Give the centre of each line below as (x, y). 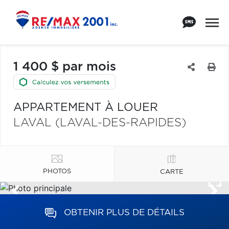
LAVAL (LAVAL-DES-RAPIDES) (100, 123)
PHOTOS (57, 171)
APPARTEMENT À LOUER (86, 107)
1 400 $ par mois (65, 67)
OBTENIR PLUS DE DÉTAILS (124, 212)
